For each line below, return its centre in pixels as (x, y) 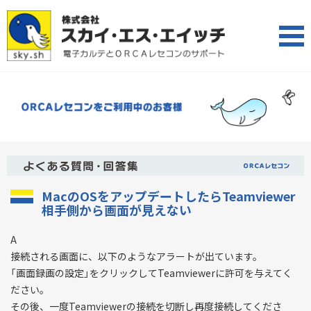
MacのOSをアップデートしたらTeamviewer (168, 196)
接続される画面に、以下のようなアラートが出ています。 (136, 257)
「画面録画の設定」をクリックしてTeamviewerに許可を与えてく (151, 273)
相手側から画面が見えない (117, 210)
